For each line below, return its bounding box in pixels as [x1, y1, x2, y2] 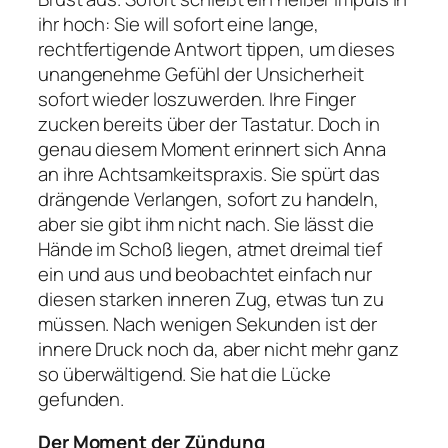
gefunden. [38, 385, 125, 412]
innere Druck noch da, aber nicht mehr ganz [38, 335, 399, 362]
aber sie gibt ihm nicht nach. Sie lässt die [38, 210, 374, 237]
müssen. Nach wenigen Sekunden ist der [38, 310, 378, 337]
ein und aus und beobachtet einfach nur [38, 260, 373, 287]
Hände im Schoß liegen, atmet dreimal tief [38, 235, 382, 262]
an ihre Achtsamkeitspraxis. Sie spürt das [38, 160, 380, 187]
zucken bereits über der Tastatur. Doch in [38, 110, 380, 137]
